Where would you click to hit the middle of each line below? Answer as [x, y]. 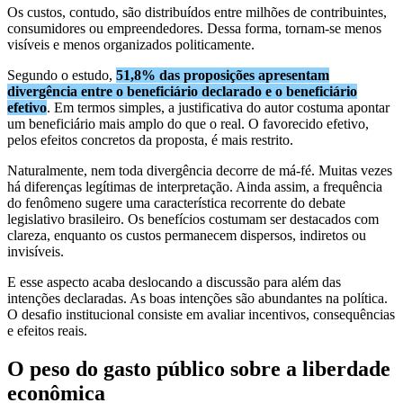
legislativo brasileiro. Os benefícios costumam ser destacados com [193, 219]
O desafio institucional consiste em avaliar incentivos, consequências [201, 314]
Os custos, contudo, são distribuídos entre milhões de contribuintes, [197, 12]
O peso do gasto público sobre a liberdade [199, 368]
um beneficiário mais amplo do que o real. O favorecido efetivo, [188, 123]
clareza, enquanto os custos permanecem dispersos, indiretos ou [187, 235]
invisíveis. [36, 251]
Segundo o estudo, [62, 75]
